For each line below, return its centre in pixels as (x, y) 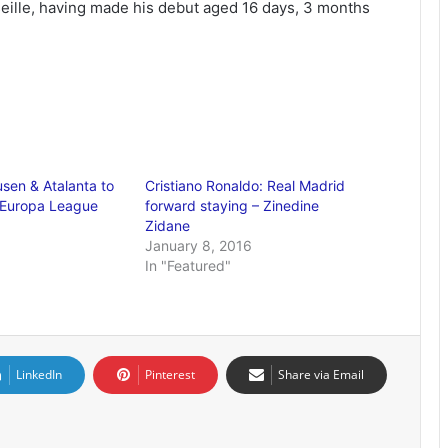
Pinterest (170, 374)
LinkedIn (39, 374)
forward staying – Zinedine (232, 205)
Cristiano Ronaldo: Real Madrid (245, 185)
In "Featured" (188, 265)
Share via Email (321, 374)
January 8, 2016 (199, 245)
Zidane (168, 225)
